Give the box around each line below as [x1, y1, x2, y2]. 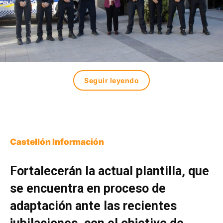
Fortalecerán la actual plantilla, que [10, 164, 209, 179]
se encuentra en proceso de [10, 181, 166, 196]
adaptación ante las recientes [10, 199, 177, 214]
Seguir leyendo [84, 76, 139, 85]
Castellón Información [10, 137, 104, 147]
